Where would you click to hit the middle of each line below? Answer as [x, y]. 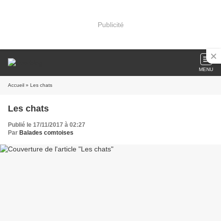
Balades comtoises [46, 133]
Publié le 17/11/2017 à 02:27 [47, 125]
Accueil [16, 85]
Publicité [110, 24]
